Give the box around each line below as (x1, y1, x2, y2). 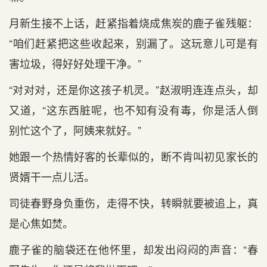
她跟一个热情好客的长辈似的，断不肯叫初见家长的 (9, 148, 258, 164)
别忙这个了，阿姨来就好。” (9, 122, 141, 138)
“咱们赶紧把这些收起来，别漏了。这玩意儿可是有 (9, 35, 258, 51)
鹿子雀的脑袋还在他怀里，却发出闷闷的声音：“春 (9, 241, 258, 257)
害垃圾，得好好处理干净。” (9, 55, 141, 71)
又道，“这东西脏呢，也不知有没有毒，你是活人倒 (9, 102, 258, 117)
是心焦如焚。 (9, 215, 73, 231)
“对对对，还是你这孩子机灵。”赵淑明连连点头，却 (9, 82, 258, 97)
